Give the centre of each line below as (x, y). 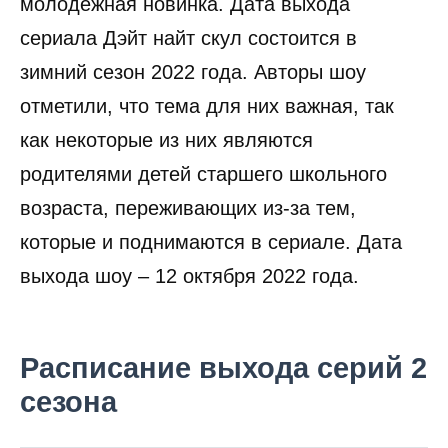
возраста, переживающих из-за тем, (188, 208)
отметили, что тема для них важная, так (207, 106)
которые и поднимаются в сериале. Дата (211, 242)
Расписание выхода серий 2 (223, 367)
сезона (68, 401)
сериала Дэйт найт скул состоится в (188, 38)
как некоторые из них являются (166, 140)
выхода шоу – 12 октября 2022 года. (189, 276)
